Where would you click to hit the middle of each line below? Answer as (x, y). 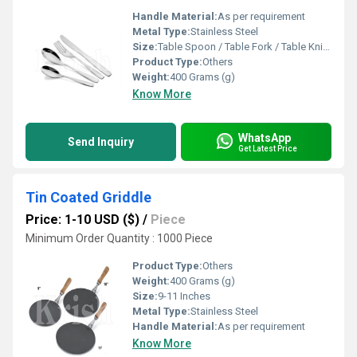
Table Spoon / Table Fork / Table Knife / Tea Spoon (240, 47)
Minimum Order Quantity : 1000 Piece (119, 238)
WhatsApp (265, 137)
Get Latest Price (268, 148)
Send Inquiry (101, 142)
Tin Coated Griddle (88, 197)
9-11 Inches (184, 296)
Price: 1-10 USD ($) (82, 220)
